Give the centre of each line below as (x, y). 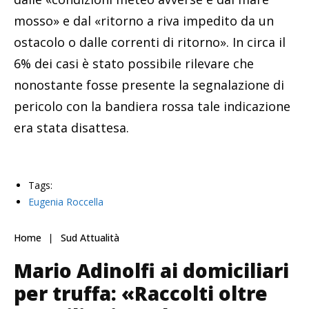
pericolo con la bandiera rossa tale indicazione (152, 107)
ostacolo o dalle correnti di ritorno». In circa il (150, 42)
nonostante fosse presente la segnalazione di (149, 85)
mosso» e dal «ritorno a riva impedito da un (144, 21)
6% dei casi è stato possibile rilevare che (134, 64)
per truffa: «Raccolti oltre (141, 293)
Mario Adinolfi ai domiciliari (151, 271)
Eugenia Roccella (66, 202)
